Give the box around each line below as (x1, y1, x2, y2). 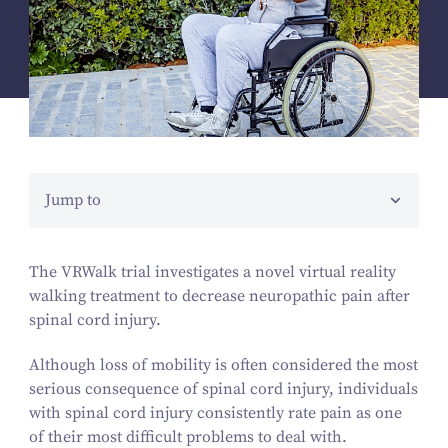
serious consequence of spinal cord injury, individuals (28, 378, 418, 399)
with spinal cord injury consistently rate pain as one (28, 402, 402, 423)
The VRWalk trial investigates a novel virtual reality (28, 261, 396, 282)
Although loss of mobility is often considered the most (28, 354, 418, 375)
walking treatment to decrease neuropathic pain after (28, 285, 410, 306)
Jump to (44, 190, 101, 210)
